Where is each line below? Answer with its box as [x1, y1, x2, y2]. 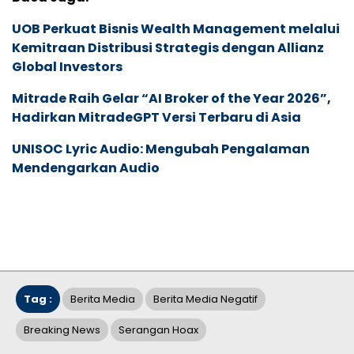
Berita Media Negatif [153, 292, 258, 307]
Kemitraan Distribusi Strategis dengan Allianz [12, 39, 324, 58]
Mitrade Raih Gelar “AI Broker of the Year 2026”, [12, 89, 331, 108]
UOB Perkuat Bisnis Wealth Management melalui [12, 20, 340, 39]
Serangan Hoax [119, 322, 198, 338]
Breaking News [24, 322, 100, 338]
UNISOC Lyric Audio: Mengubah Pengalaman [12, 140, 310, 159]
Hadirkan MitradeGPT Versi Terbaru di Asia [12, 108, 301, 127]
